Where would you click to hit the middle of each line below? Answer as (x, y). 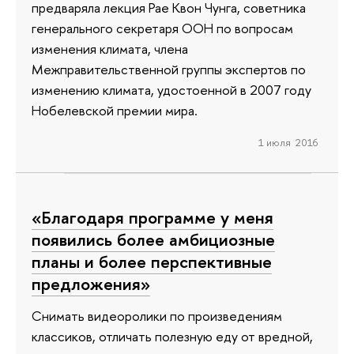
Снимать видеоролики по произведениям (157, 315)
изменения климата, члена (110, 49)
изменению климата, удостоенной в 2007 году (171, 90)
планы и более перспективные (152, 262)
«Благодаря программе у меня (153, 218)
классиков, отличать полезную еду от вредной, (172, 336)
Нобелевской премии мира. (115, 111)
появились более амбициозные (153, 240)
